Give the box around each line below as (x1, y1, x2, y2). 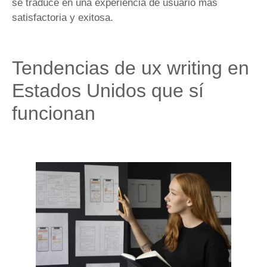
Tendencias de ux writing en (12, 57, 249, 79)
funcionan (12, 102, 95, 124)
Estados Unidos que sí (12, 79, 204, 101)
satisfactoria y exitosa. (12, 12, 116, 24)
